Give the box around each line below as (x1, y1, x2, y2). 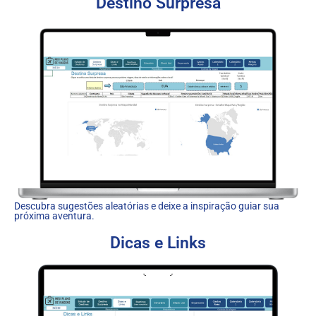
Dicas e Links (110, 233, 206, 253)
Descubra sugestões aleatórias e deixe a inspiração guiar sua (14, 200, 279, 212)
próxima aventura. (14, 209, 95, 221)
